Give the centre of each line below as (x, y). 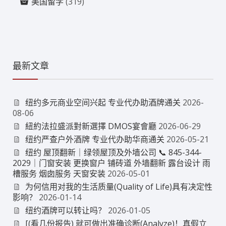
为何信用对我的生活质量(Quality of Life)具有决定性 (119, 186)
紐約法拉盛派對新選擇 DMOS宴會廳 (91, 126)
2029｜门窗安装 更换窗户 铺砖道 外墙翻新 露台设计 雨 (111, 163)
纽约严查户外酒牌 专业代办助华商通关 (95, 139)
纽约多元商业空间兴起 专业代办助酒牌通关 (103, 102)
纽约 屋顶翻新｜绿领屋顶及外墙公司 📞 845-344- (113, 152)
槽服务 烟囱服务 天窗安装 (59, 173)
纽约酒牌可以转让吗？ (65, 210)
